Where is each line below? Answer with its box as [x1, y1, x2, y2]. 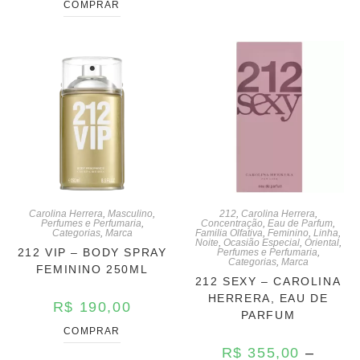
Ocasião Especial [223, 236, 300, 248]
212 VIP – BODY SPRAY [17, 245, 167, 259]
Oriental [304, 236, 339, 248]
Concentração [201, 217, 263, 229]
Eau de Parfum [268, 217, 333, 229]
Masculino [108, 207, 153, 219]
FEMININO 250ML [35, 262, 149, 276]
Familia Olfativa [195, 227, 263, 239]
